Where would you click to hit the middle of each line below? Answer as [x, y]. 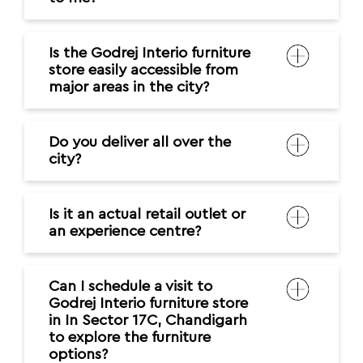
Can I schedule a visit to [130, 287]
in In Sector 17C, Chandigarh [148, 321]
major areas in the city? [129, 88]
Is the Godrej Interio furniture [149, 53]
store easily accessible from [143, 70]
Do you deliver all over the [140, 143]
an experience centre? [125, 232]
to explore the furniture [130, 338]
